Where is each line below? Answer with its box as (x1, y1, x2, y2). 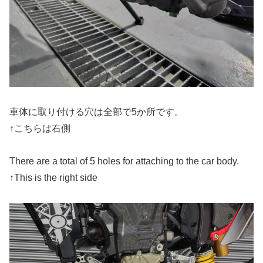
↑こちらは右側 (9, 123, 70, 133)
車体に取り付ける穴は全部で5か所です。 (9, 106, 184, 117)
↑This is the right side (9, 172, 97, 183)
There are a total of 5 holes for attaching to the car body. (9, 156, 239, 166)
